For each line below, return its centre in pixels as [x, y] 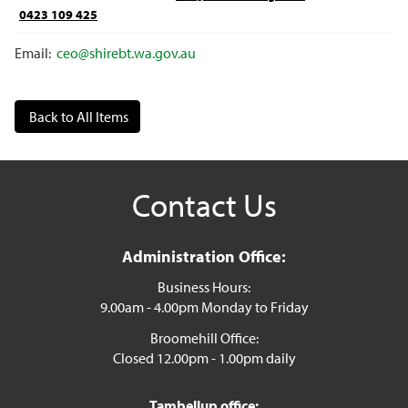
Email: [36, 53]
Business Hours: [204, 287]
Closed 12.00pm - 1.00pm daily [204, 358]
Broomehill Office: [204, 338]
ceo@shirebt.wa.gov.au [126, 53]
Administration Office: [204, 256]
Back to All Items [77, 117]
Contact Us [204, 204]
